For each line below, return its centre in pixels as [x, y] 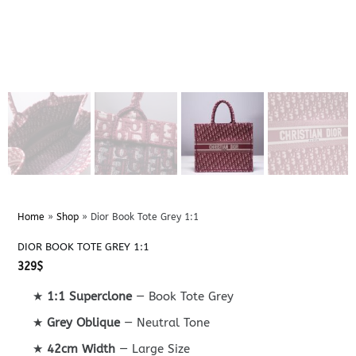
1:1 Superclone [90, 296]
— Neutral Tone [165, 322]
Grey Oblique [84, 322]
